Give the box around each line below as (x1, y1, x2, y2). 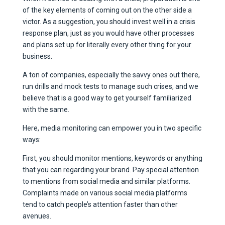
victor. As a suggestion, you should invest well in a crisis (22, 17, 195, 26)
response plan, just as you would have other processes (22, 29, 194, 37)
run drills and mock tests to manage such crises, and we (22, 82, 198, 90)
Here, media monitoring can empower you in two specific (22, 124, 201, 132)
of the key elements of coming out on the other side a (22, 6, 192, 14)
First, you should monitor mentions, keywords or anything (22, 154, 202, 162)
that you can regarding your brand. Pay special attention (22, 165, 199, 174)
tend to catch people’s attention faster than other (22, 200, 178, 208)
